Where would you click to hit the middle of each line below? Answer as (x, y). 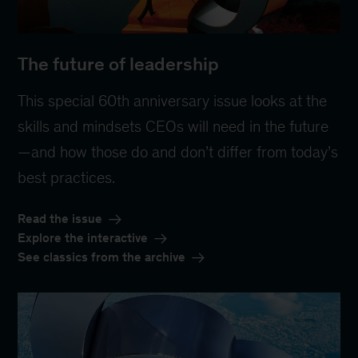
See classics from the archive (102, 257)
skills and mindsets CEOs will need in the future (173, 126)
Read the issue (60, 218)
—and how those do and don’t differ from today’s (178, 151)
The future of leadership (119, 64)
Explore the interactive (83, 237)
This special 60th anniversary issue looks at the (173, 100)
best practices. (67, 177)
